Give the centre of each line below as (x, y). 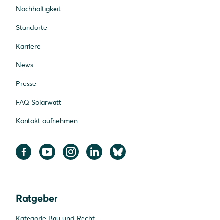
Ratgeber (37, 198)
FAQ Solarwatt (39, 102)
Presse (26, 84)
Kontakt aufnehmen (47, 121)
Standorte (31, 28)
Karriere (28, 46)
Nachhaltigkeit (38, 9)
